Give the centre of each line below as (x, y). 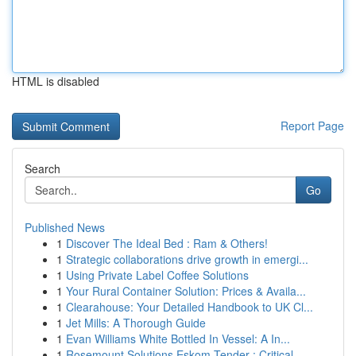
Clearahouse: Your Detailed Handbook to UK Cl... (190, 307)
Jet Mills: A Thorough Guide (136, 323)
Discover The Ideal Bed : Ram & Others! (167, 243)
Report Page (312, 126)
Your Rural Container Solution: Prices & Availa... (186, 291)
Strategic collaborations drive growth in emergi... (187, 259)
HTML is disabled (56, 81)
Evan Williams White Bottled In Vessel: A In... (178, 339)
